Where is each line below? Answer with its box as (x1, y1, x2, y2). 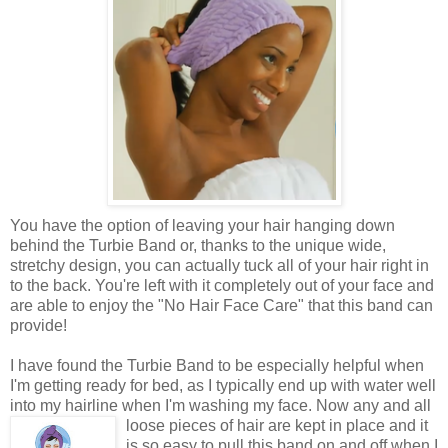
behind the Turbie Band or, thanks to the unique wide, (10, 236, 386, 254)
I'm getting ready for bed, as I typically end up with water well (10, 376, 436, 394)
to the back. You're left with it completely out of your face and (10, 276, 434, 294)
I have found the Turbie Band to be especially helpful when (10, 356, 424, 374)
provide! (10, 316, 67, 334)
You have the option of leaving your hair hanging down (10, 216, 395, 234)
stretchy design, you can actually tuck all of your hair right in (10, 256, 429, 274)
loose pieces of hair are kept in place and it (126, 416, 428, 434)
